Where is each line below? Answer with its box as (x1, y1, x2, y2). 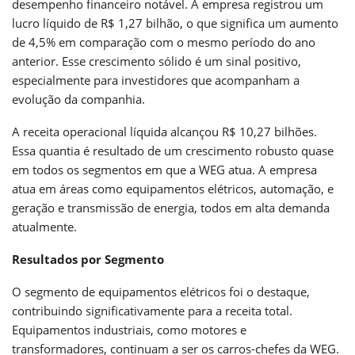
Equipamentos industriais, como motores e (12, 321, 246, 338)
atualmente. (12, 218, 77, 235)
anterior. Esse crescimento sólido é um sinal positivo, (12, 52, 301, 69)
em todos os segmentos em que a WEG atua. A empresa (12, 161, 317, 177)
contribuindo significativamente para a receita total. (12, 302, 292, 319)
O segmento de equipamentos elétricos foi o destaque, (12, 283, 310, 300)
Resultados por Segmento (12, 250, 164, 267)
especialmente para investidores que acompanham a (12, 71, 300, 88)
